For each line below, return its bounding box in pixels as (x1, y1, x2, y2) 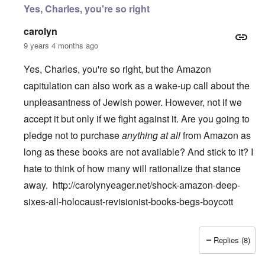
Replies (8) (214, 234, 250, 245)
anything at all (122, 128, 180, 142)
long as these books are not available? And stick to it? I (24, 144, 253, 159)
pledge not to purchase (24, 128, 122, 142)
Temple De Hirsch (66, 240, 141, 254)
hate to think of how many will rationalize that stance (24, 161, 241, 175)
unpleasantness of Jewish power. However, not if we (24, 95, 242, 109)
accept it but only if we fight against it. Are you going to (24, 111, 250, 125)
